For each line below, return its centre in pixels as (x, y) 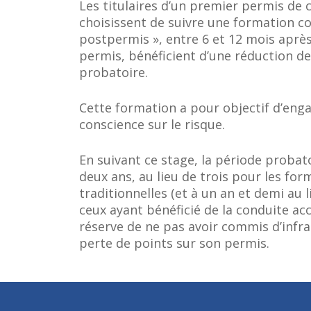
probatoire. (113, 73)
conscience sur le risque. (152, 125)
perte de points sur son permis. (174, 243)
